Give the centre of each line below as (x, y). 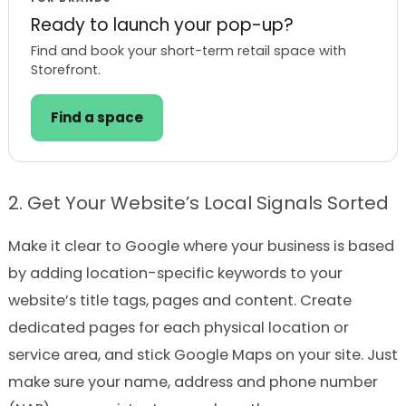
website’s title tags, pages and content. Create (179, 300)
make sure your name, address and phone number (193, 382)
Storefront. (65, 69)
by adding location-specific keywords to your (175, 273)
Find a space (97, 117)
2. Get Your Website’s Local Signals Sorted (198, 203)
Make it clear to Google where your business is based (201, 246)
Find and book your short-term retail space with (188, 50)
